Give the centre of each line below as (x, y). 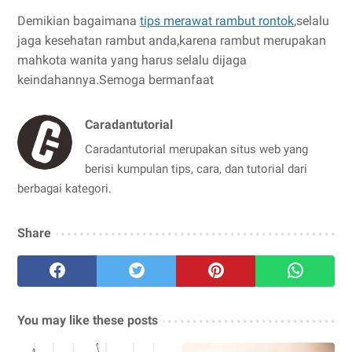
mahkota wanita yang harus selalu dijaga (132, 60)
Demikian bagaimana (79, 20)
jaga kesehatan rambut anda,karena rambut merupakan (172, 40)
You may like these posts (88, 320)
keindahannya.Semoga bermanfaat (115, 79)
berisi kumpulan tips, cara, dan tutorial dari (196, 169)
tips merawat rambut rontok (217, 20)
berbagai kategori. (64, 188)
